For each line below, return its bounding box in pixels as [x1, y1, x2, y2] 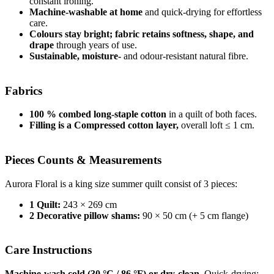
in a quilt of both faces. [166, 109, 257, 120]
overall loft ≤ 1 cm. [179, 120, 254, 131]
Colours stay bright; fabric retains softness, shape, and [29, 28, 254, 39]
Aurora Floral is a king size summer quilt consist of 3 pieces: [5, 178, 237, 189]
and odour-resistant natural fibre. [124, 50, 248, 61]
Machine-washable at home [29, 6, 143, 17]
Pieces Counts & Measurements [5, 153, 161, 166]
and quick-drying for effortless [143, 6, 262, 17]
